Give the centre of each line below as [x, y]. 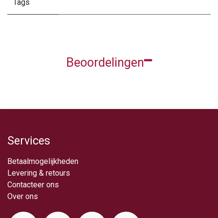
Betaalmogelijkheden [43, 162]
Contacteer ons [33, 185]
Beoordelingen [105, 63]
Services [29, 141]
